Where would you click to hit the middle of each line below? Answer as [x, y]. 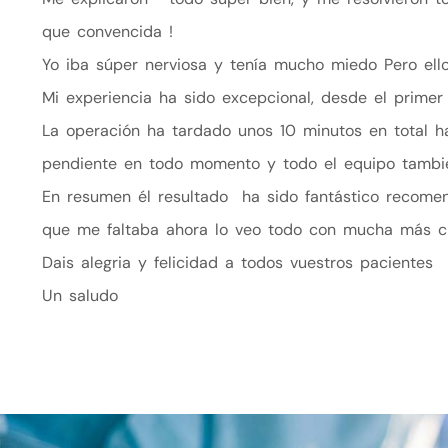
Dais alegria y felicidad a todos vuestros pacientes [237, 262]
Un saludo [80, 295]
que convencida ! [107, 31]
